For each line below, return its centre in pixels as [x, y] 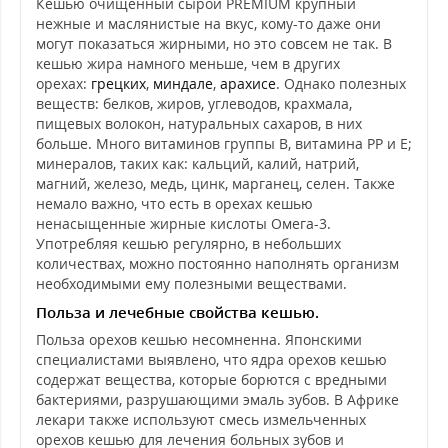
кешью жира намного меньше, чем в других [188, 63]
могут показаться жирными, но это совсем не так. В [214, 43]
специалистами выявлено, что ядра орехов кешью [211, 359]
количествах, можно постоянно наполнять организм [217, 263]
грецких [118, 83]
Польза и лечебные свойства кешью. [177, 312]
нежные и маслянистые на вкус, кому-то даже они [208, 23]
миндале [183, 83]
